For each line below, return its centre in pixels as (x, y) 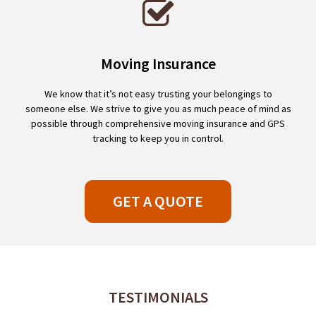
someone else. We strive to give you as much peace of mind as (158, 109)
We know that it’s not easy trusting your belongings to (158, 94)
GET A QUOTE (158, 201)
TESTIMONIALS (158, 297)
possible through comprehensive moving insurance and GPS (158, 123)
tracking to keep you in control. (158, 138)
